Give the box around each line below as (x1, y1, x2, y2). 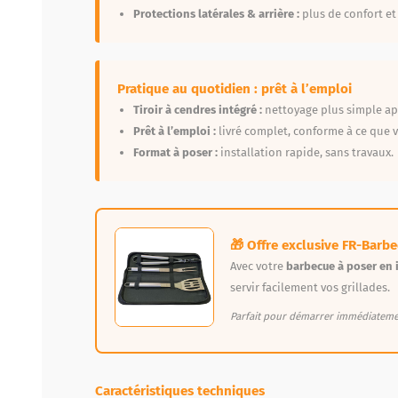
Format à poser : (133, 145, 218, 159)
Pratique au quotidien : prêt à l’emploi (117, 80, 352, 97)
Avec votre (230, 259, 286, 273)
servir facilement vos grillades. (230, 280, 390, 294)
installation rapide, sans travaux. (218, 145, 394, 159)
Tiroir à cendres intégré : (133, 102, 262, 116)
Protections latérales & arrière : (133, 6, 299, 20)
